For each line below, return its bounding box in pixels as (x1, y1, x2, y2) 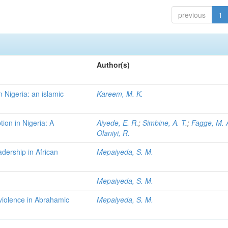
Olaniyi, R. (97, 128, 130, 138)
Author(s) (97, 60, 130, 70)
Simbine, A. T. (142, 118, 188, 128)
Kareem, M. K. (97, 89, 144, 99)
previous (178, 10, 206, 20)
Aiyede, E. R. (97, 118, 139, 128)
